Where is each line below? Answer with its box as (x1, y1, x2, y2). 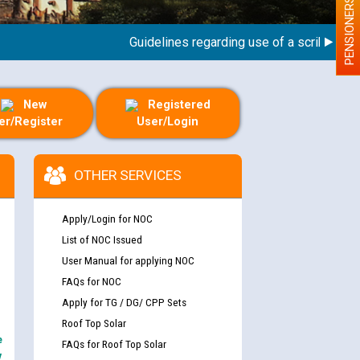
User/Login (137, 114, 199, 129)
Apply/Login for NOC (61, 211, 153, 225)
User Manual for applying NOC (61, 253, 194, 267)
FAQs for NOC (61, 274, 121, 288)
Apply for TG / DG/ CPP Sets (61, 295, 186, 309)
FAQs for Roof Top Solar (61, 337, 166, 350)
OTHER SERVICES (73, 166, 182, 183)
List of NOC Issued (61, 232, 142, 246)
